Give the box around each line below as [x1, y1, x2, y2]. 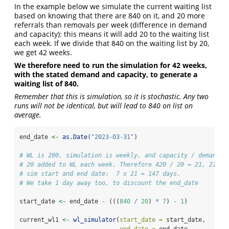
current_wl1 [19, 216, 62, 224]
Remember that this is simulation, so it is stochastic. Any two [14, 91, 209, 102]
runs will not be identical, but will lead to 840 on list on [14, 101, 193, 111]
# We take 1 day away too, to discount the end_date [19, 179, 198, 187]
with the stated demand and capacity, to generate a [14, 70, 197, 80]
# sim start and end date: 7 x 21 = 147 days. [19, 170, 180, 178]
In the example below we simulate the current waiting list [14, 2, 212, 12]
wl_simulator [73, 216, 116, 224]
